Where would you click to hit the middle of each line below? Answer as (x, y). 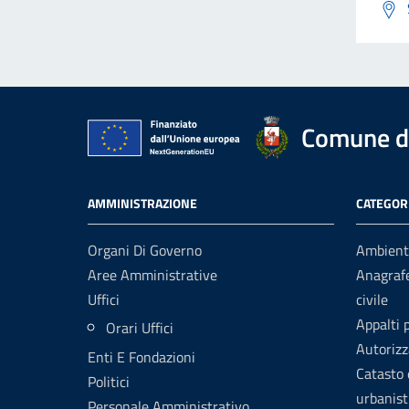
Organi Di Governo (145, 250)
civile (372, 299)
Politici (109, 382)
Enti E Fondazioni (142, 357)
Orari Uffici (140, 328)
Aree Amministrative (152, 275)
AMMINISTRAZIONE (142, 203)
